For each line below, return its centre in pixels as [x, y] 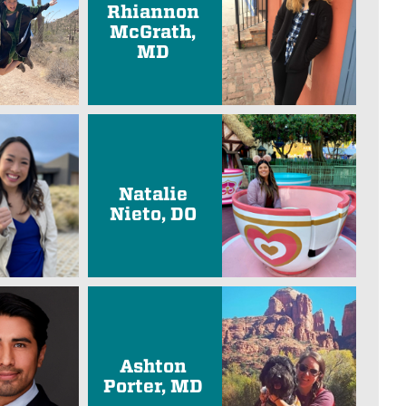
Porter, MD [153, 387]
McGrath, [153, 32]
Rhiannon [153, 12]
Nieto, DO [153, 214]
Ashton [153, 367]
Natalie [153, 194]
